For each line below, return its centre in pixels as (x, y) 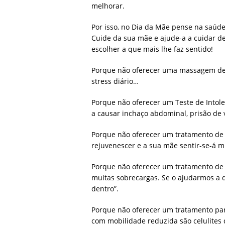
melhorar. (108, 6)
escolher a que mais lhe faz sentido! (152, 49)
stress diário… (115, 81)
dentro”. (105, 189)
